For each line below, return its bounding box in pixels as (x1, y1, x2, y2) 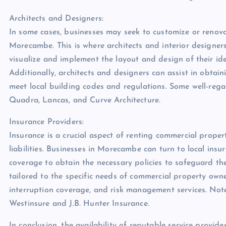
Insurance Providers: (9, 118, 84, 126)
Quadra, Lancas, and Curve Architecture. (9, 96, 161, 104)
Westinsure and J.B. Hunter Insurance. (9, 200, 149, 208)
